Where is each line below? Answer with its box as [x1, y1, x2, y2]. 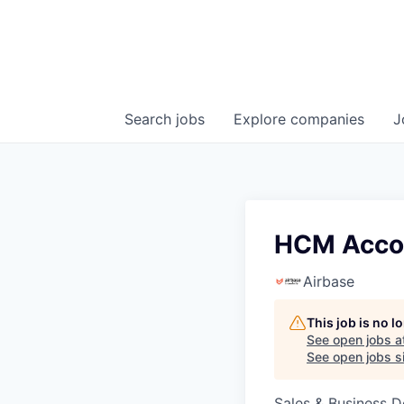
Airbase [303, 272, 354, 290]
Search [124, 110, 176, 128]
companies [290, 110, 364, 128]
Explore [234, 110, 290, 128]
